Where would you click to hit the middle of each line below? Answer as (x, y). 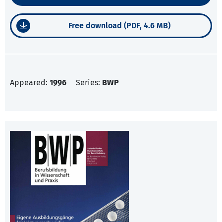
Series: (89, 83)
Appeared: (30, 83)
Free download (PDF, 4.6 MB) (119, 26)
